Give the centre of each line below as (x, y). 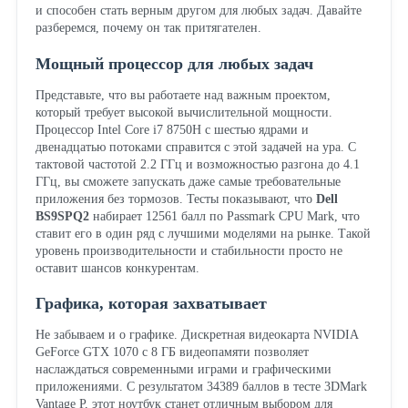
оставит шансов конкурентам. (117, 268)
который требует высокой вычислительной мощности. (184, 112)
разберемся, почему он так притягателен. (148, 28)
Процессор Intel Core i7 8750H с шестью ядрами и (172, 129)
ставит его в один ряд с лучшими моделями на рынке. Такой (203, 233)
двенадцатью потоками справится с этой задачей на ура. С (195, 147)
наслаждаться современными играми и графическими (183, 369)
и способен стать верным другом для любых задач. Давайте (198, 11)
